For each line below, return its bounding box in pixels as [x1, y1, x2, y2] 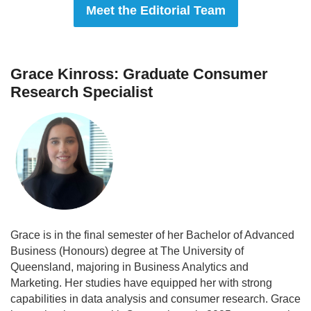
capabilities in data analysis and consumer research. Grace [10, 293, 301, 305]
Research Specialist [10, 83, 153, 101]
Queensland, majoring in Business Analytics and [10, 261, 249, 273]
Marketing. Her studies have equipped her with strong [10, 277, 272, 289]
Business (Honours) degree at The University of [10, 245, 244, 257]
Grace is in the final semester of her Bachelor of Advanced [10, 229, 294, 241]
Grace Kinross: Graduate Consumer [10, 65, 268, 83]
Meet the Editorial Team [85, 3, 226, 17]
